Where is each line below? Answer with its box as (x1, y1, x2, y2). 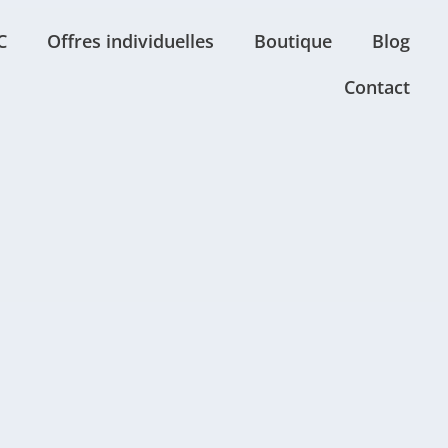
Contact (344, 75, 410, 99)
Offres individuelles (47, 29, 214, 53)
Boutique (254, 29, 332, 53)
